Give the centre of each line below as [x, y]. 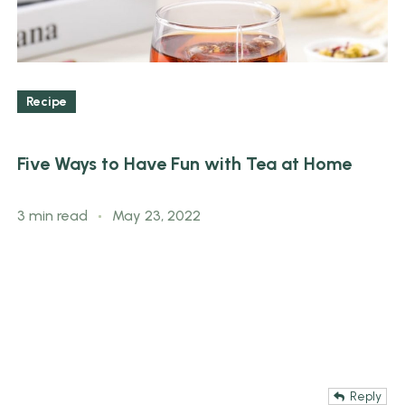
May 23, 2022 [156, 215]
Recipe [47, 102]
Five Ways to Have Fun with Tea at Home [184, 164]
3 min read [54, 215]
